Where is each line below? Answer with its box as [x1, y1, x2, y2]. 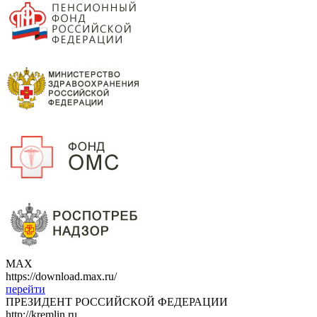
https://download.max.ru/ [6, 270, 117, 282]
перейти [6, 283, 45, 295]
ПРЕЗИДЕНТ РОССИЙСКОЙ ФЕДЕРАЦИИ [6, 296, 228, 308]
